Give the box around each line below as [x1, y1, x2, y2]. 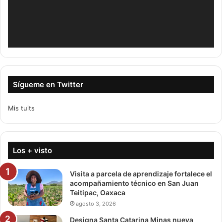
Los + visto [13, 146, 52, 156]
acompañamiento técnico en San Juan [70, 179, 199, 188]
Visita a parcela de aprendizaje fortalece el [70, 169, 212, 178]
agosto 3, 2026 [76, 200, 116, 208]
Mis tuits [8, 104, 35, 112]
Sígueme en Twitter [13, 80, 83, 90]
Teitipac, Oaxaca [70, 188, 125, 197]
